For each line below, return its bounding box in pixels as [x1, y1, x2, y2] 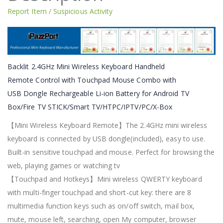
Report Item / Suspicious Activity [7, 6, 113, 16]
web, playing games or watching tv [7, 160, 120, 170]
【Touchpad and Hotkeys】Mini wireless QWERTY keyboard [7, 174, 202, 184]
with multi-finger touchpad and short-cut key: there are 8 [7, 187, 191, 197]
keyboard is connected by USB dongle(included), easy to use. [7, 133, 206, 143]
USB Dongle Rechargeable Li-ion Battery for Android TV [7, 88, 189, 98]
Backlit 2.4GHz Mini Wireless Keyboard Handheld [7, 61, 165, 71]
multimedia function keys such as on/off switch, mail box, [7, 201, 195, 211]
